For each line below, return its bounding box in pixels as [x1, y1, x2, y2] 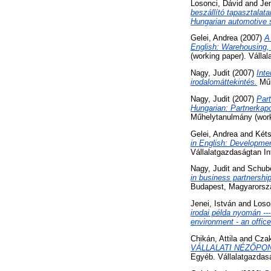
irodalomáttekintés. [191, 77, 257, 87]
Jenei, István [191, 199, 236, 209]
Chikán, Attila [191, 234, 237, 244]
